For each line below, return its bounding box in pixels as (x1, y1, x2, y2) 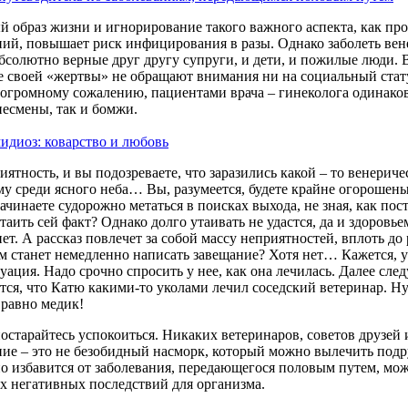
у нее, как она (183, 262, 276, 279)
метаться (129, 197, 183, 213)
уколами (157, 279, 209, 295)
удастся (267, 213, 312, 229)
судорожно (58, 197, 126, 213)
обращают (130, 67, 193, 84)
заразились (209, 164, 277, 180)
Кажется (342, 246, 393, 262)
